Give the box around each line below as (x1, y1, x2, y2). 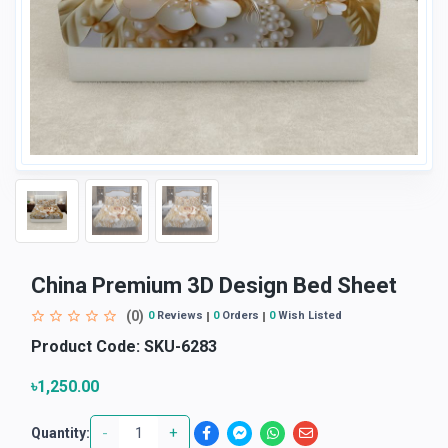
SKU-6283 (140, 336, 217, 356)
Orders (219, 309, 259, 323)
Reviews (154, 309, 203, 323)
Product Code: (31, 336, 140, 356)
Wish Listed (275, 309, 342, 323)
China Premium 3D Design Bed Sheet (31, 272, 397, 298)
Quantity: (31, 424, 90, 441)
